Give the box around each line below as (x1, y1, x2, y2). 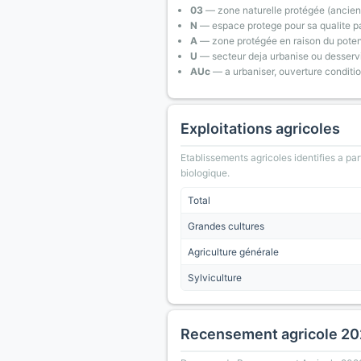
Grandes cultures (188, 220, 264, 232)
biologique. (180, 167, 230, 179)
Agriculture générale (188, 246, 279, 258)
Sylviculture (188, 272, 242, 284)
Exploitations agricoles (180, 120, 340, 137)
